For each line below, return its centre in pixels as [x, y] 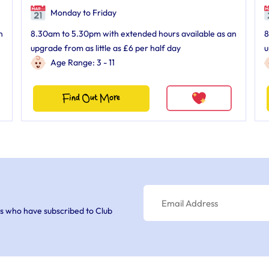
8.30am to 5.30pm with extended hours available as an [133, 34]
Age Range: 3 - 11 [82, 62]
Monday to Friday [82, 13]
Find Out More [91, 98]
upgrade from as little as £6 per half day [105, 48]
